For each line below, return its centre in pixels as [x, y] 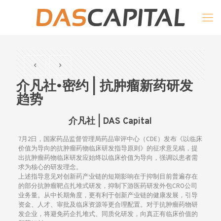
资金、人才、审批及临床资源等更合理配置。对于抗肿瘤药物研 [108, 204]
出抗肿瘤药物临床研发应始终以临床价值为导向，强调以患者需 [108, 158]
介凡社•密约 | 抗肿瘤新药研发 [105, 87]
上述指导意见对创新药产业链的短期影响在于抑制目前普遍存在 [108, 176]
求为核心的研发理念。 [50, 167]
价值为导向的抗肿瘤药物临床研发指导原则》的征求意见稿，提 [108, 148]
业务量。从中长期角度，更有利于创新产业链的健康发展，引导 [108, 195]
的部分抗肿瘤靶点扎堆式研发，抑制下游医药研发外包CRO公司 [108, 186]
